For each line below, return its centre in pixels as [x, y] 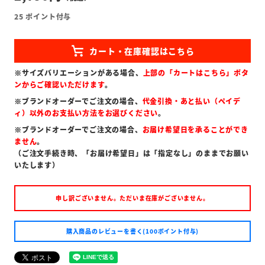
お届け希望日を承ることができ [195, 129]
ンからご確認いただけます [59, 84]
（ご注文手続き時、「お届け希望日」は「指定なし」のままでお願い [132, 153]
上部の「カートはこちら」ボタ [196, 72]
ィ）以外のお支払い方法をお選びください [86, 112]
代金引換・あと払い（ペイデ [192, 101]
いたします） [37, 164]
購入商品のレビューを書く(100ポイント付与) [132, 231]
